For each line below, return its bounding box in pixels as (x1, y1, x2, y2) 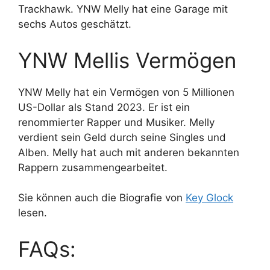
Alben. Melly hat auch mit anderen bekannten (18, 146, 239, 159)
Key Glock (186, 192, 233, 204)
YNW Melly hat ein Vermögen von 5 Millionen (18, 86, 234, 98)
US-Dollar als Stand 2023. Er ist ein (18, 101, 190, 113)
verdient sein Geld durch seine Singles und (18, 131, 226, 143)
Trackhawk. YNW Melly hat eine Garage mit (18, 3, 228, 16)
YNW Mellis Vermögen (18, 47, 236, 73)
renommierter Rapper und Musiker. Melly (18, 116, 215, 128)
